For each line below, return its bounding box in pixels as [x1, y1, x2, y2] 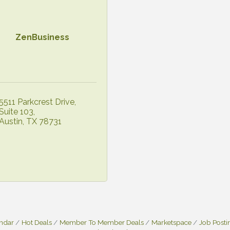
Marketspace [151, 218, 191, 226]
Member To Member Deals [60, 218, 144, 226]
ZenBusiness [15, 32, 70, 42]
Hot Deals [22, 218, 52, 226]
